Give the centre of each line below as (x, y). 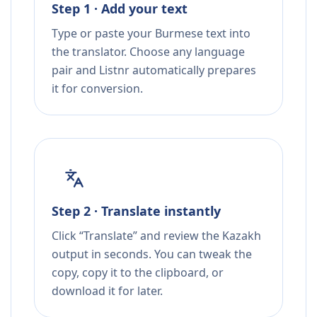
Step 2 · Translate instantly (136, 211)
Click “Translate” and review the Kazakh (156, 236)
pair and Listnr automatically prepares (154, 70)
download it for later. (107, 291)
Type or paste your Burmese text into (151, 34)
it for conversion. (97, 89)
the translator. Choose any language (148, 52)
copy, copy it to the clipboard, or (138, 273)
